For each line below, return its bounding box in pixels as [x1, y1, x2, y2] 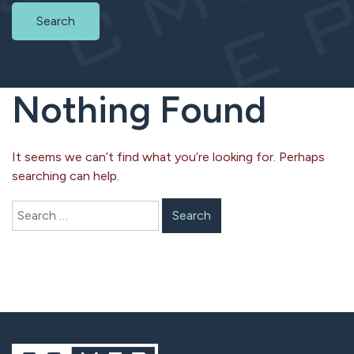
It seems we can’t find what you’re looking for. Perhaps [12, 149, 325, 164]
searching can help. [12, 168, 119, 183]
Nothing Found [12, 86, 266, 132]
